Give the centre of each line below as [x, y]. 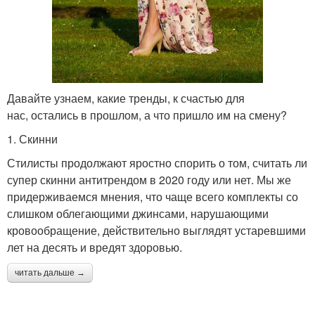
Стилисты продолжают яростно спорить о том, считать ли [157, 163]
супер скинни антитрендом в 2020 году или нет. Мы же [149, 180]
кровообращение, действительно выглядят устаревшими [156, 230]
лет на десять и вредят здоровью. [95, 247]
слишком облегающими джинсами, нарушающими [138, 213]
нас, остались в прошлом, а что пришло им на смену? [147, 115]
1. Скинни [32, 139]
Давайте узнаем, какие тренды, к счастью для [126, 98]
